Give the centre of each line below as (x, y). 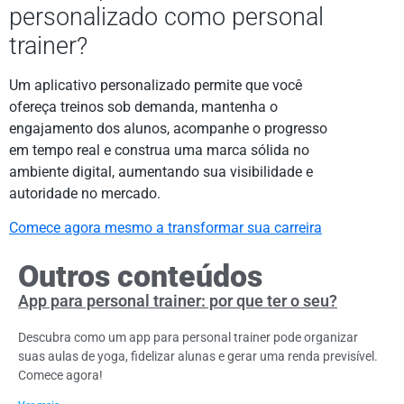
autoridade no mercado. (85, 193)
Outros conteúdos (140, 276)
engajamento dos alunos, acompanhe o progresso (168, 128)
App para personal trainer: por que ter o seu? (178, 300)
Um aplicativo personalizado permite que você (156, 85)
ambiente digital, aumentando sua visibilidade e (161, 171)
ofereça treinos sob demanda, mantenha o (143, 106)
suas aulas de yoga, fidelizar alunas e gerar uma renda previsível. (198, 356)
